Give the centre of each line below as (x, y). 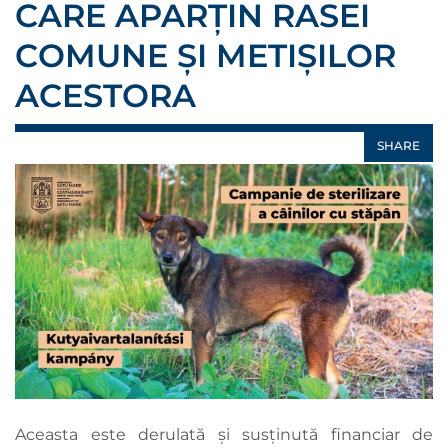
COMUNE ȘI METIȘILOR (205, 55)
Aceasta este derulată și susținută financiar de (224, 435)
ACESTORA (105, 95)
